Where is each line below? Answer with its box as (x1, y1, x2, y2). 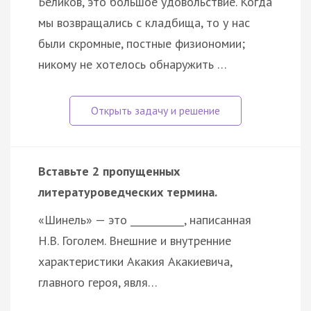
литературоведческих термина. (38, 183, 217, 200)
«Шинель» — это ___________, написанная (38, 211, 251, 228)
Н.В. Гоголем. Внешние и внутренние (38, 232, 231, 249)
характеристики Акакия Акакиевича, (38, 253, 232, 269)
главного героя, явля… (38, 274, 158, 290)
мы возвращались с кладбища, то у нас (38, 14, 250, 31)
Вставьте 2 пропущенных (38, 162, 180, 179)
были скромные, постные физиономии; (38, 35, 245, 51)
